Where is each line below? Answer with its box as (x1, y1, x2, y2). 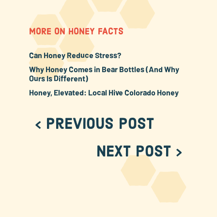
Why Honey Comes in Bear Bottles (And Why (29, 64, 179, 74)
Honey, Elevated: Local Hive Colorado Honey (29, 88, 179, 97)
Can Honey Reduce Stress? (29, 50, 121, 60)
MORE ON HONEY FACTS (29, 27, 124, 37)
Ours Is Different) (29, 74, 88, 83)
